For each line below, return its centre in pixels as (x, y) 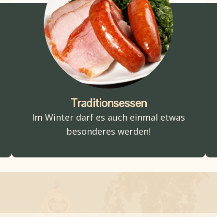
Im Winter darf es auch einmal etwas (108, 117)
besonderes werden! (108, 131)
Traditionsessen (108, 103)
